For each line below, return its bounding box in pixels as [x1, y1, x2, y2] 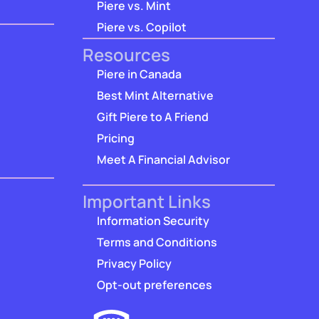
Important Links [83, 189, 211, 214]
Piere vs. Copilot [97, 19, 187, 36]
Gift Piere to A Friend [97, 109, 209, 125]
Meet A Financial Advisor [97, 152, 230, 168]
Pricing [97, 130, 135, 147]
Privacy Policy [97, 256, 172, 272]
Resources [83, 43, 170, 67]
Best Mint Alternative [97, 88, 214, 104]
